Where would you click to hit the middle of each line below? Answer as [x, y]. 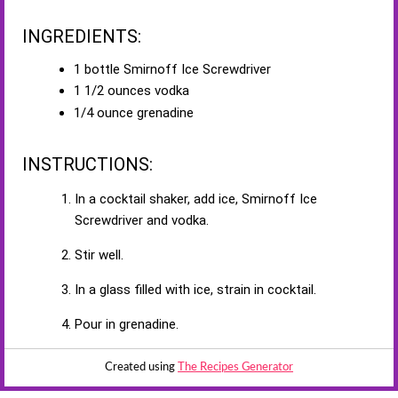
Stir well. [99, 255]
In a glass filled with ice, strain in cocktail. [195, 290]
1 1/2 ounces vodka [131, 91]
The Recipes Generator [235, 368]
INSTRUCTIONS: [88, 165]
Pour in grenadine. [127, 325]
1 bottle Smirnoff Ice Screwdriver [172, 69]
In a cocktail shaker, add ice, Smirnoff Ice [196, 199]
